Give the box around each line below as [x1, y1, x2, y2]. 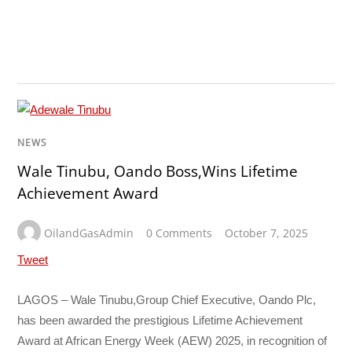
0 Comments [146, 225, 213, 241]
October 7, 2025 [225, 225, 309, 241]
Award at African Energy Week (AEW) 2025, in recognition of [17, 334, 328, 348]
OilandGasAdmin [44, 225, 134, 241]
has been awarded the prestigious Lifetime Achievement [17, 313, 303, 328]
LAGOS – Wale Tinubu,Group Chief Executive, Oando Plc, [17, 293, 317, 307]
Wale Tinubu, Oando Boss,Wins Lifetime [17, 161, 299, 182]
